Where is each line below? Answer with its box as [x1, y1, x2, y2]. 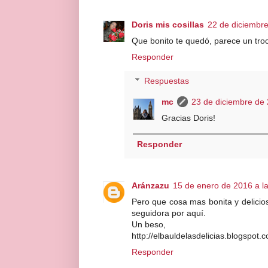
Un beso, [132, 219, 166, 229]
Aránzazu [132, 180, 169, 190]
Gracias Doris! [162, 113, 215, 123]
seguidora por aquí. [132, 208, 206, 218]
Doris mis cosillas [132, 19, 204, 29]
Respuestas [144, 76, 190, 86]
